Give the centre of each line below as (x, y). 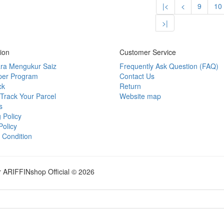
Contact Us (137, 76)
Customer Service (148, 52)
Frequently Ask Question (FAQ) (169, 66)
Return (130, 86)
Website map (140, 96)
